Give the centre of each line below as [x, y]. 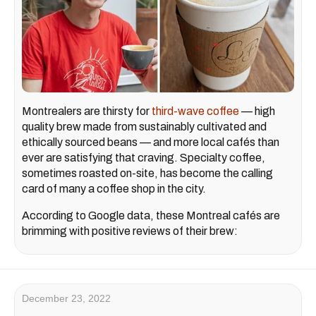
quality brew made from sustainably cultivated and [144, 126]
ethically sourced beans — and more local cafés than [151, 142]
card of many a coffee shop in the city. [114, 188]
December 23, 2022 [66, 298]
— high [257, 111]
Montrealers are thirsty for [87, 111]
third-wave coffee [195, 111]
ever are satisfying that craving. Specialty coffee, [144, 157]
